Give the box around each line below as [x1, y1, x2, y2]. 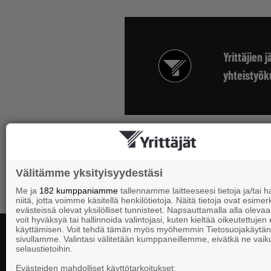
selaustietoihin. [16, 244, 73, 253]
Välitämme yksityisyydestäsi [16, 167, 163, 179]
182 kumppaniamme [39, 186, 118, 195]
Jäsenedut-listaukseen [26, 159, 127, 171]
